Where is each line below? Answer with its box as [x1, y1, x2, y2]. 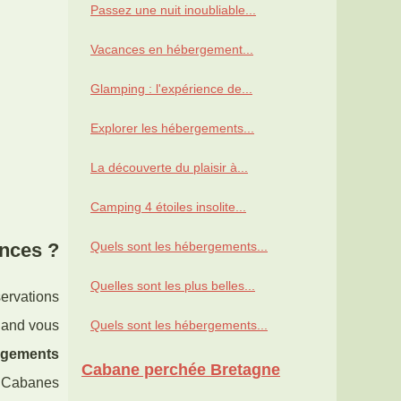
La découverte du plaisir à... [90, 160, 248, 175]
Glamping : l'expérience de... [90, 81, 252, 97]
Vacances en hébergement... [90, 42, 253, 57]
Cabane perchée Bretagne [81, 361, 280, 380]
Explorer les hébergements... [90, 121, 254, 136]
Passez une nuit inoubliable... [90, 3, 256, 18]
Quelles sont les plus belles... [90, 278, 255, 294]
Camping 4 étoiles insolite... [90, 200, 246, 215]
